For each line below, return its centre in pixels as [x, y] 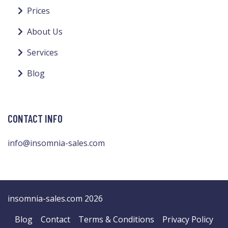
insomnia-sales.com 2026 [55, 198]
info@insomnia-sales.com [56, 143]
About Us [45, 31]
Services [42, 52]
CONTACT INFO [35, 118]
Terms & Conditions [116, 219]
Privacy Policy [188, 219]
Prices [38, 10]
